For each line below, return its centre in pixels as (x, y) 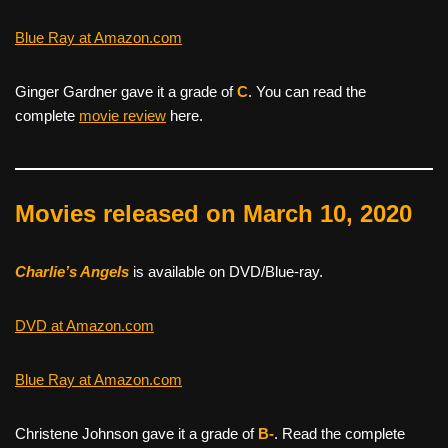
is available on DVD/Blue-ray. (226, 271)
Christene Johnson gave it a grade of (136, 433)
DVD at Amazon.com (84, 325)
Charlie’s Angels (72, 271)
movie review (122, 115)
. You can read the (307, 91)
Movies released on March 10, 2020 (213, 213)
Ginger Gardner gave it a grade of (126, 91)
